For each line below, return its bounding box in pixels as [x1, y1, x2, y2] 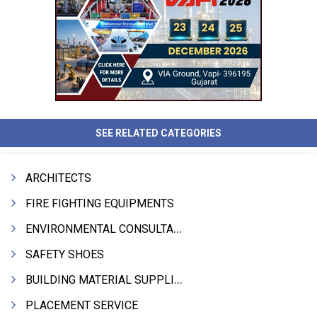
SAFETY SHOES [25, 248, 104, 261]
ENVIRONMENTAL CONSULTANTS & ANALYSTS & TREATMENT [25, 222, 173, 236]
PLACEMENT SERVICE [25, 299, 138, 312]
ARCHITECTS [25, 171, 91, 185]
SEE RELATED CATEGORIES [96, 127, 221, 139]
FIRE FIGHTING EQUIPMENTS [25, 197, 174, 210]
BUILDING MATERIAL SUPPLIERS [25, 273, 174, 287]
